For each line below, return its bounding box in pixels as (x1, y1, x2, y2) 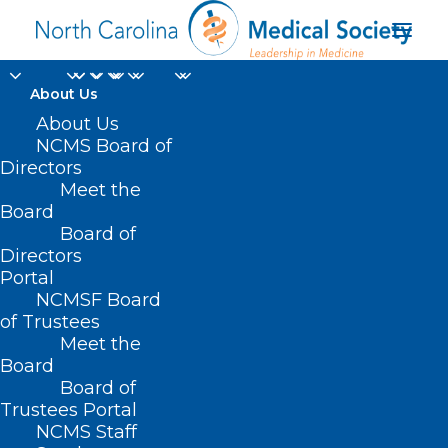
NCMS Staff (36, 421, 137, 443)
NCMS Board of (36, 135, 172, 157)
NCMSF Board (36, 289, 161, 311)
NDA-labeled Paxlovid (43, 189, 405, 228)
